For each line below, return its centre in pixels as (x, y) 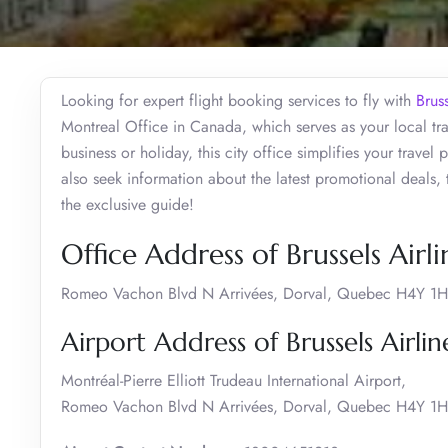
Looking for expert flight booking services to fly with (238, 100)
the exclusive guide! (127, 204)
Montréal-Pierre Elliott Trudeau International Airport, (233, 380)
